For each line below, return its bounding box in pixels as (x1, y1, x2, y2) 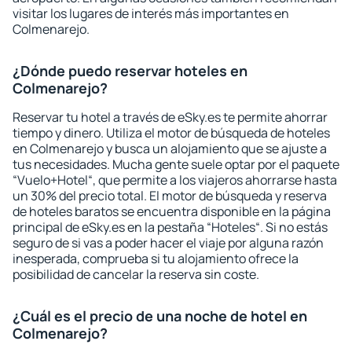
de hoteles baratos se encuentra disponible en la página (13, 203, 331, 220)
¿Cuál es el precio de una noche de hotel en (13, 306, 307, 325)
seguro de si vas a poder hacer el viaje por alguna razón (13, 234, 324, 251)
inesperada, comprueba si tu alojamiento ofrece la (13, 250, 299, 267)
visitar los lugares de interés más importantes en (13, 5, 289, 22)
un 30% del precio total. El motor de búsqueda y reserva (13, 187, 327, 204)
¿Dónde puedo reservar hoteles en (13, 61, 247, 80)
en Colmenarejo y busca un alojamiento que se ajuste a (13, 140, 327, 157)
